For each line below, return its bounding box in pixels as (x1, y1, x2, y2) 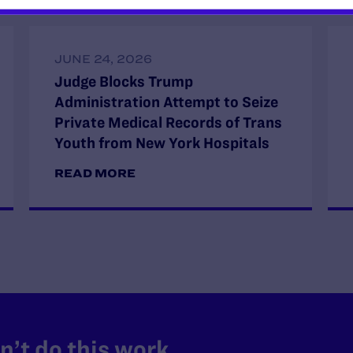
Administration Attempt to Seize (54, 94, 278, 110)
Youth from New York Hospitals (54, 135, 269, 151)
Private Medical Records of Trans (54, 114, 282, 131)
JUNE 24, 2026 (54, 53, 152, 65)
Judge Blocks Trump (54, 73, 193, 90)
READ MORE (54, 167, 136, 180)
